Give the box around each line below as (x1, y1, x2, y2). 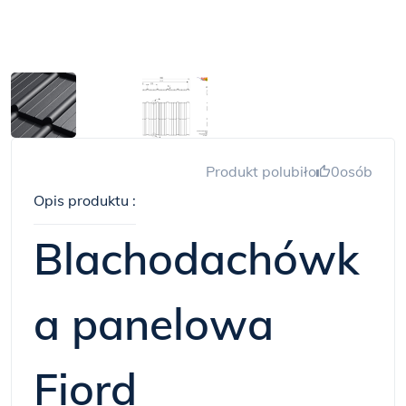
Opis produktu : (34, 191, 136, 209)
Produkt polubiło (206, 162, 316, 180)
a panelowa (34, 296, 274, 351)
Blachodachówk (34, 231, 360, 285)
